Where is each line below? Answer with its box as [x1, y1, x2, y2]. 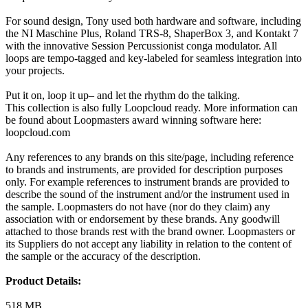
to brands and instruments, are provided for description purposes [5, 164, 283, 176]
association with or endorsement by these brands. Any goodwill [5, 213, 280, 225]
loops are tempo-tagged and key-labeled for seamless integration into [5, 52, 302, 65]
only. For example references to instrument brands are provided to [5, 176, 289, 188]
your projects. [5, 65, 65, 77]
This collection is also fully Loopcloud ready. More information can [5, 102, 298, 114]
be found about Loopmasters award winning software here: [5, 114, 261, 126]
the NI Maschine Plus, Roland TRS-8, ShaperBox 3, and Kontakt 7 [5, 27, 298, 40]
